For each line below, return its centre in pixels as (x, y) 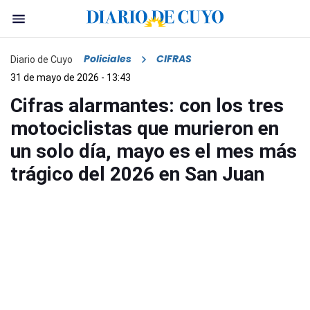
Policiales (108, 59)
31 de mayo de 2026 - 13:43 (71, 78)
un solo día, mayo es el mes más (154, 152)
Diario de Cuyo (42, 59)
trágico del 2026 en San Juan (137, 174)
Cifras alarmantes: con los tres (147, 106)
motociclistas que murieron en (145, 129)
